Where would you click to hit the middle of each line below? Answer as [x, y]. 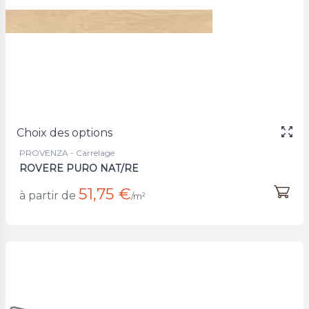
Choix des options [64, 132]
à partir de [48, 195]
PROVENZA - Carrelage [67, 152]
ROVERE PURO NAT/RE [79, 168]
